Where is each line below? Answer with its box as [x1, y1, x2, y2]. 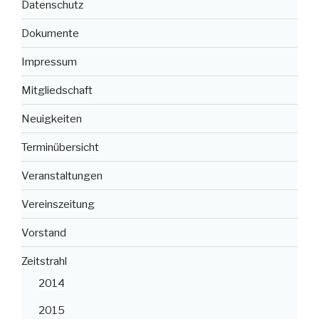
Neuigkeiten [21, 112, 82, 125]
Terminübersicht [21, 140, 99, 154]
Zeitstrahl [21, 254, 67, 268]
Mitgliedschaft [21, 83, 93, 97]
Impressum [21, 55, 77, 68]
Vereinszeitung [21, 197, 95, 211]
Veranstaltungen [21, 169, 103, 182]
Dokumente [21, 26, 79, 40]
